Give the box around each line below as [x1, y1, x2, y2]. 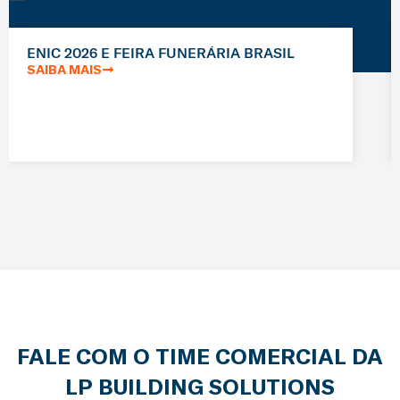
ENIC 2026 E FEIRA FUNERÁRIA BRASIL [27, 44, 295, 62]
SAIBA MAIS [27, 62, 102, 79]
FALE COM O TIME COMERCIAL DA [17, 343, 383, 371]
